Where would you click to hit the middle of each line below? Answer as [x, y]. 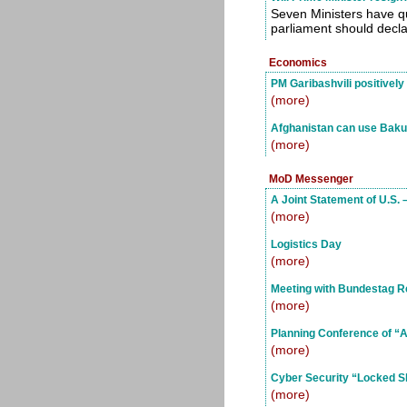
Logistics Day [306, 244]
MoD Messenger [311, 179]
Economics [298, 62]
